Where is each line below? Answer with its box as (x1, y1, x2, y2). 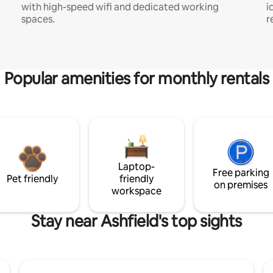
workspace (111, 184, 161, 197)
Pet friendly (6, 172, 58, 185)
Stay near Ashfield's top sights (31, 210, 242, 232)
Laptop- (118, 160, 155, 173)
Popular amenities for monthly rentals (4, 68, 269, 89)
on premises (214, 178, 268, 191)
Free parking (212, 166, 269, 179)
